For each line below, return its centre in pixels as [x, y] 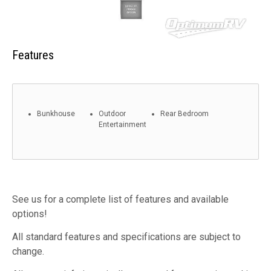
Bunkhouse [56, 113]
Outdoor [112, 113]
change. [28, 251]
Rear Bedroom [184, 113]
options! [30, 214]
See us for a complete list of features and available [120, 199]
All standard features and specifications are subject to [126, 237]
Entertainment [122, 124]
